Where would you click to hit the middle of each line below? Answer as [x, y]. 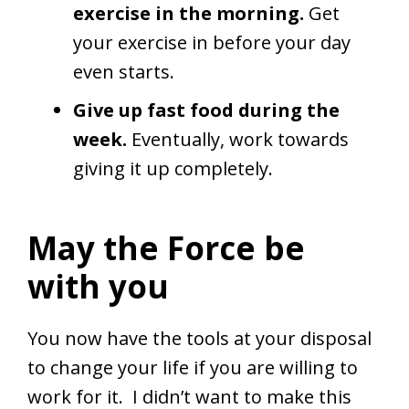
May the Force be [166, 248]
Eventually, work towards [240, 140]
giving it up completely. [173, 169]
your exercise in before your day [212, 43]
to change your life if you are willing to [193, 368]
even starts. [124, 72]
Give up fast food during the [206, 110]
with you [98, 287]
